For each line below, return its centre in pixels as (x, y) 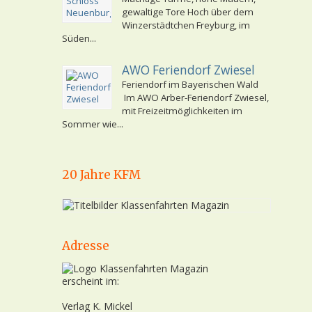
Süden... (79, 38)
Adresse (86, 246)
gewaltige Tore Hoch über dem (188, 12)
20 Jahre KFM (101, 175)
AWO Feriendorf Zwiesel (188, 70)
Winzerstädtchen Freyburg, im (186, 25)
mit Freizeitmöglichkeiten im (182, 111)
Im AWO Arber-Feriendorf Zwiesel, (195, 97)
